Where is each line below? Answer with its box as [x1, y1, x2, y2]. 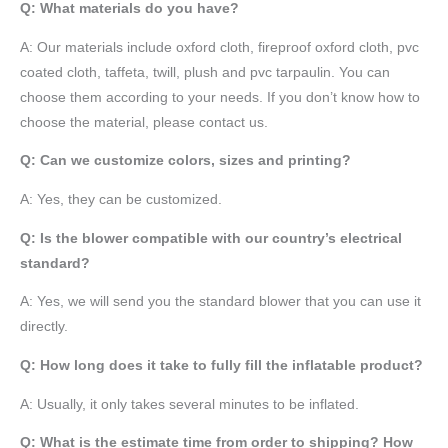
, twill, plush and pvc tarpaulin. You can [145, 64, 390, 80]
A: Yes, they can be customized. [20, 191, 222, 207]
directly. [20, 319, 68, 335]
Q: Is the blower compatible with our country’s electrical [20, 230, 402, 246]
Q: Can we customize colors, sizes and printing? [20, 153, 351, 169]
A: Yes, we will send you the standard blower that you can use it [20, 294, 421, 310]
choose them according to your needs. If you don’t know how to [20, 89, 420, 105]
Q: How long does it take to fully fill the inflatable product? [20, 357, 423, 373]
